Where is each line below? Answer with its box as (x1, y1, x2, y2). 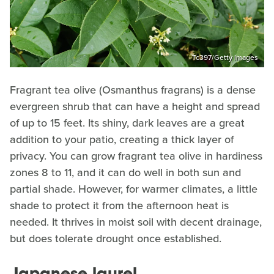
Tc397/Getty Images (192, 51, 258, 63)
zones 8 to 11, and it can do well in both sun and (10, 164, 241, 180)
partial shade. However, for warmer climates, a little (10, 180, 257, 197)
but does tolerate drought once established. (10, 230, 221, 246)
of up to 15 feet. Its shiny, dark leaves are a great (10, 114, 245, 131)
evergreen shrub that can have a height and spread (10, 98, 260, 114)
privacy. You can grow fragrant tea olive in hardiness (10, 147, 262, 164)
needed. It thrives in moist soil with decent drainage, (10, 213, 262, 230)
